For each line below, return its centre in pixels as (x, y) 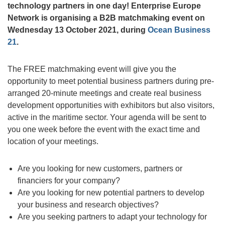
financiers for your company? (69, 181)
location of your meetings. (53, 141)
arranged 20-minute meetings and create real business (104, 93)
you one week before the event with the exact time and (104, 129)
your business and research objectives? (88, 205)
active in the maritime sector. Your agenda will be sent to (107, 117)
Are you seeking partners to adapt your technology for (112, 217)
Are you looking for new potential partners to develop (111, 193)
